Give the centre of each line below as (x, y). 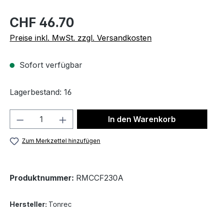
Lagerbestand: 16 (41, 92)
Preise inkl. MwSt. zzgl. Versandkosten (81, 38)
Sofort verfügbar (50, 65)
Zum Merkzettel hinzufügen (61, 141)
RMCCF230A (100, 178)
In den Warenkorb (142, 119)
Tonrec (60, 204)
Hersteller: (29, 204)
